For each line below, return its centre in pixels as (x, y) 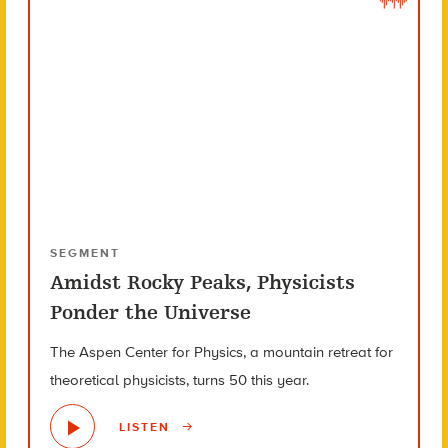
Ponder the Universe (150, 313)
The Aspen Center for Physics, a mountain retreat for (221, 352)
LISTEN (146, 426)
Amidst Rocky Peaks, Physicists (202, 283)
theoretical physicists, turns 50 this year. (179, 380)
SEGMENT (84, 253)
